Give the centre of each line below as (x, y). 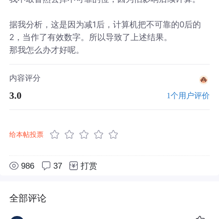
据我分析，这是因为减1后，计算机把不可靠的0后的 (105, 24)
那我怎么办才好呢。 (47, 50)
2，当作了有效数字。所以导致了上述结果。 (91, 37)
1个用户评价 (188, 95)
